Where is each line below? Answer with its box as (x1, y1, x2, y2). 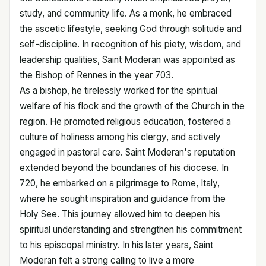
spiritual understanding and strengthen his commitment (20, 224, 242, 235)
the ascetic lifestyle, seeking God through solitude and (20, 23, 242, 34)
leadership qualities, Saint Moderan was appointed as (20, 54, 235, 65)
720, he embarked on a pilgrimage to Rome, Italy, (20, 178, 220, 189)
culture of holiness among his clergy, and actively (20, 131, 221, 142)
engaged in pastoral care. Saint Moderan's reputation (20, 147, 235, 158)
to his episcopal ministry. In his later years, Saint (20, 239, 213, 251)
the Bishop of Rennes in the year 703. (20, 69, 173, 81)
